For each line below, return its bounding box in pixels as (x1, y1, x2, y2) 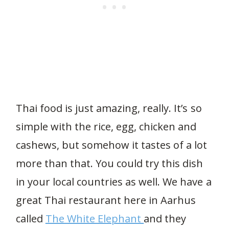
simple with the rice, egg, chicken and (15, 120, 197, 133)
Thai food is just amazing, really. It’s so (15, 101, 202, 115)
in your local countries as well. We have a (15, 175, 212, 189)
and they (144, 212, 187, 225)
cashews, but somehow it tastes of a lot (15, 138, 208, 152)
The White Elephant (45, 212, 144, 225)
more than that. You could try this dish (15, 156, 203, 170)
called (15, 212, 45, 225)
